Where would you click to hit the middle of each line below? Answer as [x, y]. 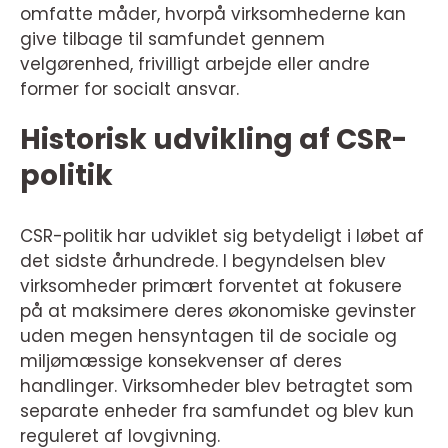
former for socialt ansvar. [129, 89]
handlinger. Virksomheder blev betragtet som [216, 386]
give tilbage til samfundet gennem [172, 39]
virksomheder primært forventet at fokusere [211, 286]
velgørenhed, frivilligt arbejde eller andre [195, 64]
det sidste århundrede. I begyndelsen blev [203, 261]
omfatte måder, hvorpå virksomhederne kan [213, 14]
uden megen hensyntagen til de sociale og [208, 336]
